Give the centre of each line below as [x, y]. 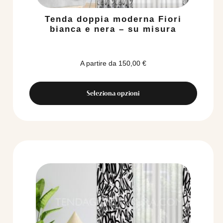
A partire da [98, 63]
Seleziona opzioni [113, 93]
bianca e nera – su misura [113, 29]
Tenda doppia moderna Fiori [113, 19]
